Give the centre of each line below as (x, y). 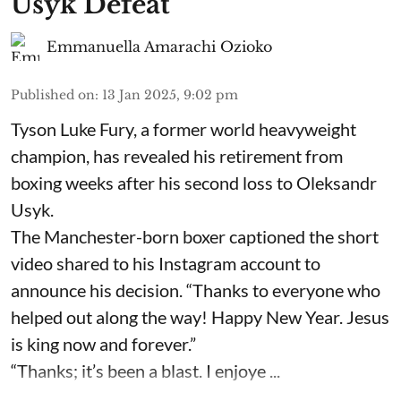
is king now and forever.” (103, 343)
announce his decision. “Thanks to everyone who (196, 290)
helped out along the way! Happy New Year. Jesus (200, 316)
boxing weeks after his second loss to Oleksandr (194, 182)
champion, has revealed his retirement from (177, 155)
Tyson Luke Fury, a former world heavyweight (183, 128)
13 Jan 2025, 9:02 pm (170, 94)
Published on (53, 94)
